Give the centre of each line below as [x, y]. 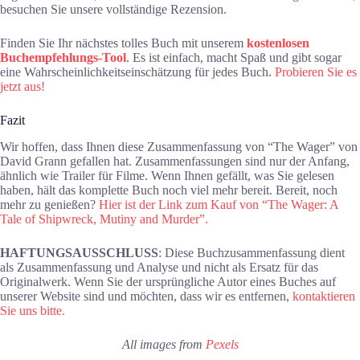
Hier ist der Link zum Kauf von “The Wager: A [219, 204]
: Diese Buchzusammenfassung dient [252, 252]
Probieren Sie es [316, 72]
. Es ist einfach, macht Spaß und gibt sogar [234, 58]
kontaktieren [324, 296]
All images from [164, 344]
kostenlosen [278, 43]
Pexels [222, 344]
